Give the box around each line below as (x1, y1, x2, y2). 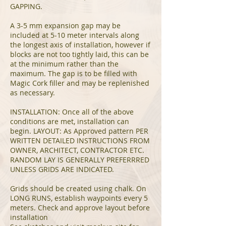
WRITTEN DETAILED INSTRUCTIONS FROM (10, 136, 150, 145)
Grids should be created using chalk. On (10, 184, 146, 193)
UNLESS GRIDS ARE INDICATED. (10, 164, 114, 174)
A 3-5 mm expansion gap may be (10, 21, 121, 30)
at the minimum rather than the (10, 59, 119, 69)
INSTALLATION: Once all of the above (10, 107, 134, 117)
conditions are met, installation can (10, 117, 129, 126)
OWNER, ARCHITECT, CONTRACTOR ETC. (10, 145, 146, 155)
